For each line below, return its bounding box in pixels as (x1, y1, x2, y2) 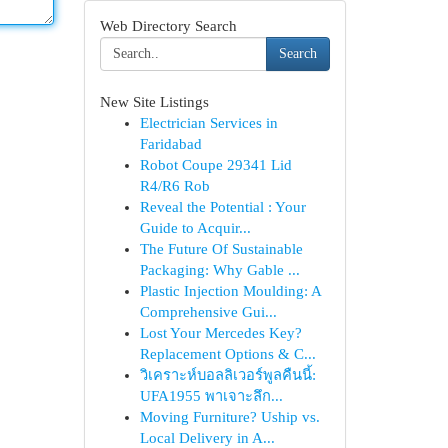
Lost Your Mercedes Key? (139, 325, 302, 341)
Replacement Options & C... (139, 346, 316, 362)
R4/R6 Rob (139, 178, 210, 194)
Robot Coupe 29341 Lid (139, 157, 292, 173)
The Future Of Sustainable (139, 241, 303, 257)
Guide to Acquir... (139, 220, 251, 236)
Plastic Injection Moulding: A (139, 283, 321, 299)
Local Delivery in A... (139, 430, 275, 446)
